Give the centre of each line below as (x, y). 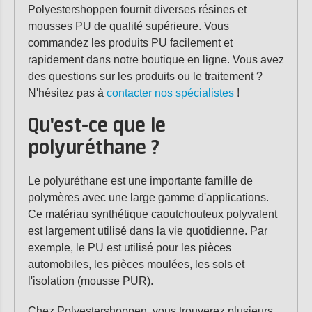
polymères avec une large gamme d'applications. (148, 197)
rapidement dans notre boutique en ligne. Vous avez (156, 60)
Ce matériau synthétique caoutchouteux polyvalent (152, 214)
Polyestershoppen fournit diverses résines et (137, 9)
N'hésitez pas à (67, 93)
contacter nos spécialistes (170, 93)
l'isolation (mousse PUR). (90, 281)
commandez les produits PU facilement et (130, 43)
